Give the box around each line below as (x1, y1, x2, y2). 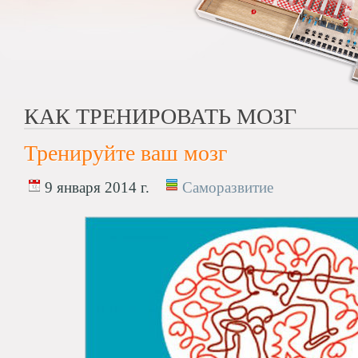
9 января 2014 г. (41, 179, 149, 196)
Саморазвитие (182, 179, 273, 196)
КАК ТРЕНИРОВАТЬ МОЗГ (24, 104, 296, 129)
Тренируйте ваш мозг (24, 141, 227, 165)
